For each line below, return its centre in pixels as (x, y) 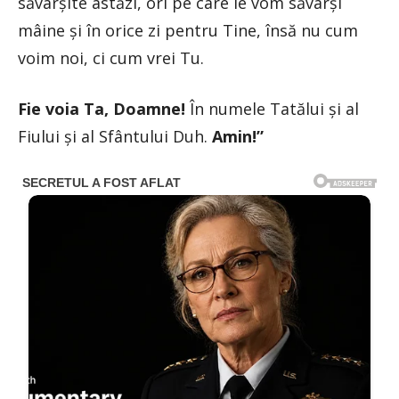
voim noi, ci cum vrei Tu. (111, 57)
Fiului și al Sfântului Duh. (115, 136)
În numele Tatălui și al (272, 108)
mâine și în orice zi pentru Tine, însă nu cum (188, 30)
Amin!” (238, 136)
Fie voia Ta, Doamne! (102, 108)
